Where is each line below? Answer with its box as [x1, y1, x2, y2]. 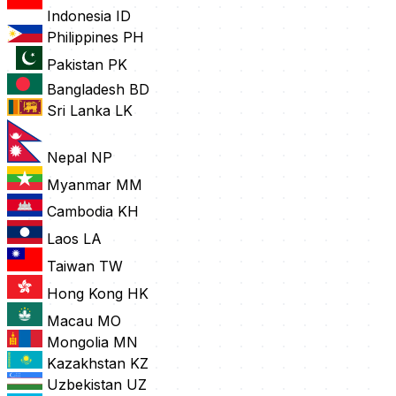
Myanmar [47, 176, 111, 194]
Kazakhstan [47, 354, 126, 373]
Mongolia [47, 333, 109, 352]
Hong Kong [47, 285, 123, 303]
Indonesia [47, 7, 111, 26]
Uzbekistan [47, 376, 122, 394]
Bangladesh [47, 80, 125, 99]
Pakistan [47, 56, 103, 74]
